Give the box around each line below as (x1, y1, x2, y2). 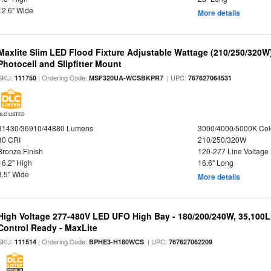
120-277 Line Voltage (197, 145, 269, 156)
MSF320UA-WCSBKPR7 (89, 73, 164, 82)
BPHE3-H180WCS (89, 237, 145, 246)
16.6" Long (197, 157, 233, 168)
